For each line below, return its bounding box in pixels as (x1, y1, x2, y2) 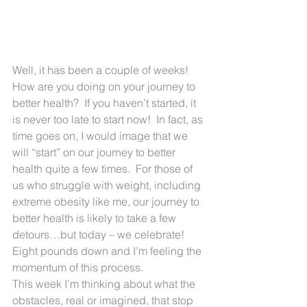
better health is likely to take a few (12, 210, 179, 225)
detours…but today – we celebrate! (12, 227, 190, 241)
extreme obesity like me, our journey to (12, 194, 202, 208)
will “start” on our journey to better (12, 145, 178, 159)
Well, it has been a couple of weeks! (12, 62, 191, 77)
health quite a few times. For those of (12, 161, 195, 175)
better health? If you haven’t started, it (12, 95, 199, 110)
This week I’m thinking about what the (12, 276, 198, 291)
